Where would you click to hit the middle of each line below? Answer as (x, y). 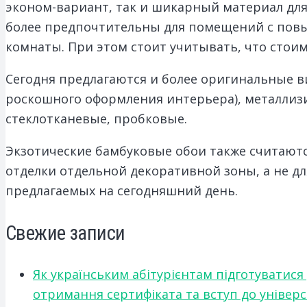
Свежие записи (65, 233)
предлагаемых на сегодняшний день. (122, 190)
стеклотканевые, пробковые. (96, 118)
